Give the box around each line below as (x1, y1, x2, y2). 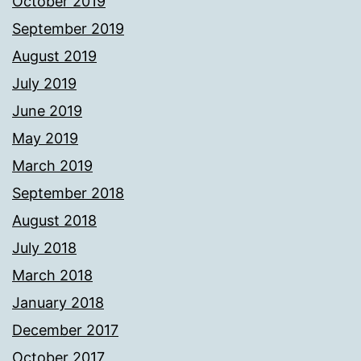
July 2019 (12, 75, 77, 93)
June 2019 (12, 102, 82, 120)
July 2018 (12, 239, 77, 257)
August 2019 (12, 48, 97, 65)
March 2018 (12, 267, 93, 284)
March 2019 (12, 157, 93, 175)
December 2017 (12, 322, 118, 339)
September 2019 (12, 20, 124, 38)
